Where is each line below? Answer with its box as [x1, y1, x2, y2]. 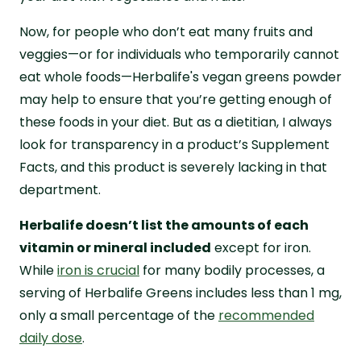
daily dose [19, 328, 82, 347]
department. [19, 180, 101, 199]
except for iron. [211, 238, 311, 257]
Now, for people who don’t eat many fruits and [19, 22, 313, 41]
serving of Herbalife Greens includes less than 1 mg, [19, 283, 342, 302]
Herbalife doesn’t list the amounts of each [19, 215, 309, 234]
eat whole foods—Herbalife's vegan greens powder [19, 67, 342, 86]
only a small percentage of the [19, 305, 218, 325]
